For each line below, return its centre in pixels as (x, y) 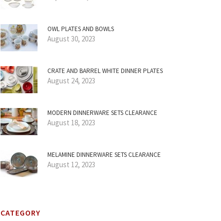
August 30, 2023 (71, 39)
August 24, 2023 (71, 81)
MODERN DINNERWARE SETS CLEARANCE (102, 113)
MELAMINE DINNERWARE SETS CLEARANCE (104, 155)
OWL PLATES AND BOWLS (81, 29)
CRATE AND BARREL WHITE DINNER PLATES (105, 71)
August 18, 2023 (71, 123)
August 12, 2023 (71, 165)
